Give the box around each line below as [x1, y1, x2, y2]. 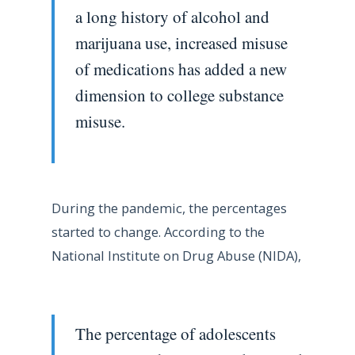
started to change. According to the [51, 223, 265, 242]
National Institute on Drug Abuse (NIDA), [51, 246, 301, 265]
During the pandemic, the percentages [51, 199, 287, 218]
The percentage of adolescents [74, 322, 276, 345]
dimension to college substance [74, 83, 284, 106]
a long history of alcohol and [74, 5, 269, 28]
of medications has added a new [74, 57, 287, 80]
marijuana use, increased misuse [74, 31, 288, 54]
